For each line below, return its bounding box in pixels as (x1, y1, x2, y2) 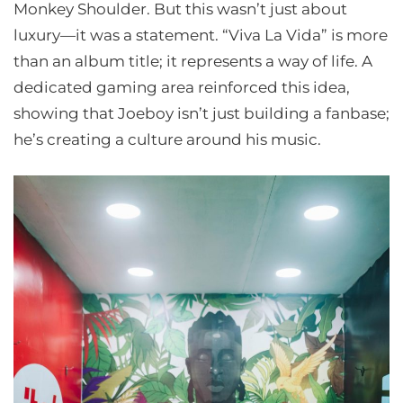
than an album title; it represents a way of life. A (13, 52, 372, 70)
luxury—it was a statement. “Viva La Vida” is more (13, 26, 388, 44)
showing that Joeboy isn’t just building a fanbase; (13, 104, 390, 122)
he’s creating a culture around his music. (13, 130, 321, 148)
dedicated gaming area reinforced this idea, (13, 78, 350, 96)
